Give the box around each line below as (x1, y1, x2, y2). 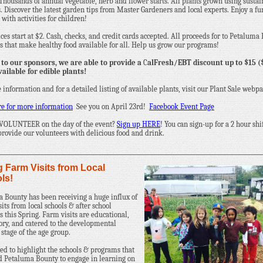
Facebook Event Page (149, 102, 214, 111)
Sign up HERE (117, 120, 160, 129)
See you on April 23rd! (76, 102, 147, 111)
